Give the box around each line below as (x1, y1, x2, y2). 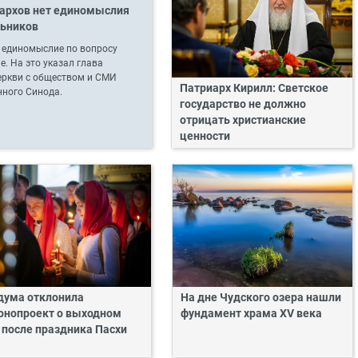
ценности (180, 129, 231, 143)
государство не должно (180, 97, 307, 111)
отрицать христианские (180, 113, 307, 127)
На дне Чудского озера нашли (180, 290, 341, 304)
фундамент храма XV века (180, 306, 322, 320)
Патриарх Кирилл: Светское (180, 81, 329, 95)
